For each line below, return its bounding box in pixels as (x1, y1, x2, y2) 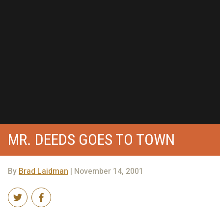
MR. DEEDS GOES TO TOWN (8, 130, 175, 149)
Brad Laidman (19, 165, 68, 177)
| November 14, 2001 (68, 165, 143, 177)
